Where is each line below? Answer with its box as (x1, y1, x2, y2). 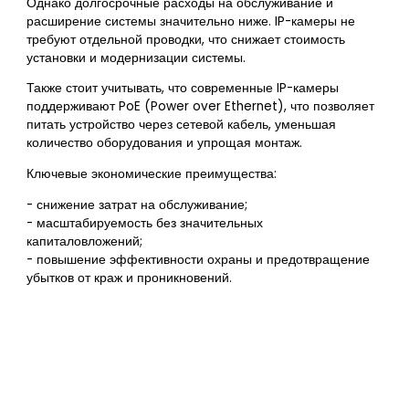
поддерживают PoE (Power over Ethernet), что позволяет (26, 98, 375, 116)
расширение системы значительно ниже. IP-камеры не (26, 12, 356, 30)
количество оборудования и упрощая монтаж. (26, 134, 303, 152)
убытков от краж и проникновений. (26, 268, 233, 287)
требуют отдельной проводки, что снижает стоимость (26, 30, 346, 48)
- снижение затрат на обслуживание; (26, 195, 248, 214)
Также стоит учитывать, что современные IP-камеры (26, 79, 340, 98)
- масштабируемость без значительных (26, 214, 264, 232)
